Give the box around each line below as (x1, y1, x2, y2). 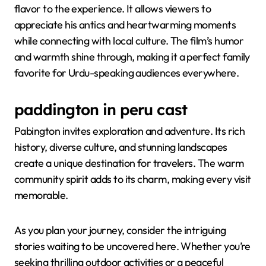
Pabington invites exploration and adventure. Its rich (14, 124, 245, 138)
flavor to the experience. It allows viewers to (14, 2, 211, 16)
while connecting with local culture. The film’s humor (14, 34, 244, 48)
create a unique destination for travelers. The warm (14, 156, 244, 170)
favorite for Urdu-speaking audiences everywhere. (14, 66, 239, 80)
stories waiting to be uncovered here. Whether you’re (14, 239, 251, 254)
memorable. (14, 188, 68, 202)
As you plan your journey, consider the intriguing (14, 223, 226, 237)
